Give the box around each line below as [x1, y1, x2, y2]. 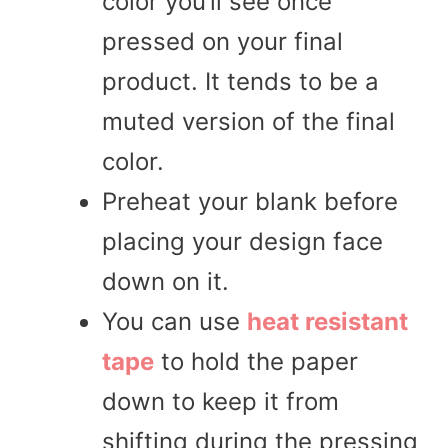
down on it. [102, 266, 229, 296]
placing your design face [102, 226, 383, 256]
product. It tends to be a [102, 66, 379, 96]
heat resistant [247, 306, 408, 336]
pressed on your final [102, 26, 343, 56]
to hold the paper [154, 346, 358, 376]
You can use [102, 306, 247, 336]
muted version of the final [102, 106, 395, 136]
